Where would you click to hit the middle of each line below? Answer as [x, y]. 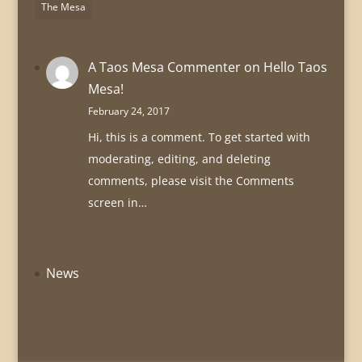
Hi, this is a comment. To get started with [199, 137]
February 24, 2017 [128, 112]
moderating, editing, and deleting [179, 159]
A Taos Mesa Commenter [164, 67]
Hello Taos [295, 67]
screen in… [117, 203]
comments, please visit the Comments [191, 181]
